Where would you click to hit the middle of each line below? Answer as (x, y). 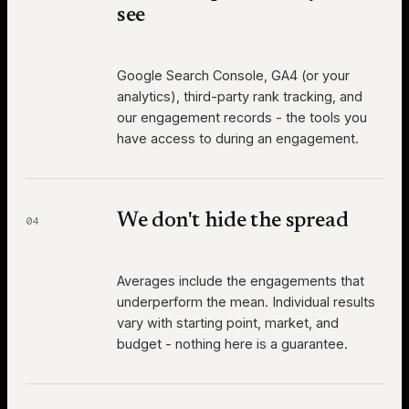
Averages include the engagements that (241, 281)
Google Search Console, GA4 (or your (233, 76)
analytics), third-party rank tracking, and (240, 97)
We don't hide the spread (233, 221)
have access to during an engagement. (238, 139)
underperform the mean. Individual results (246, 302)
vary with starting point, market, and (228, 323)
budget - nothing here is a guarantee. (232, 344)
